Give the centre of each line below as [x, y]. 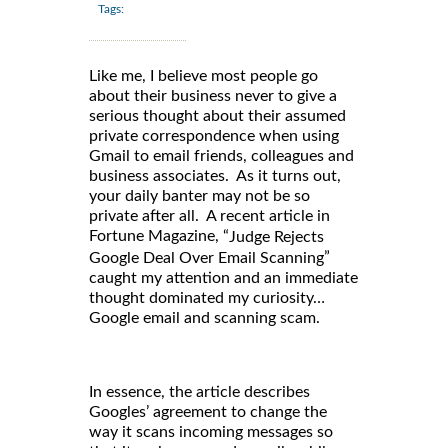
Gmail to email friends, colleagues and [221, 156]
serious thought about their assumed [217, 116]
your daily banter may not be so [199, 196]
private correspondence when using [214, 136]
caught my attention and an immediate [223, 278]
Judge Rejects [276, 237]
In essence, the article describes [199, 392]
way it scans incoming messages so [211, 432]
